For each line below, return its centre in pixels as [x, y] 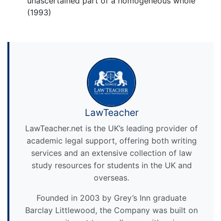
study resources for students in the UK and [111, 166]
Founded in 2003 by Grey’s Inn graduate [111, 198]
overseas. [111, 178]
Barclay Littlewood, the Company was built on [111, 210]
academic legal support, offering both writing [111, 141]
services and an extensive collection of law [111, 153]
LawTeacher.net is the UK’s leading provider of [111, 129]
